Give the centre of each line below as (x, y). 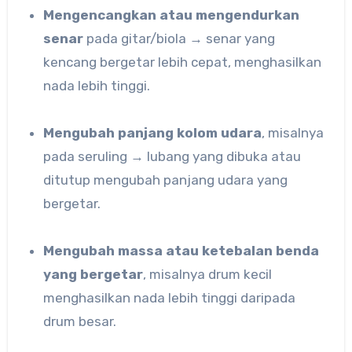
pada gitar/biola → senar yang (180, 39)
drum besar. (80, 322)
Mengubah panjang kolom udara (158, 133)
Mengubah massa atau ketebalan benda (49, 251)
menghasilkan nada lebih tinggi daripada (170, 298)
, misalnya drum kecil (208, 275)
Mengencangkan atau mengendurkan (49, 15)
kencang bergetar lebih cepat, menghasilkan (183, 62)
